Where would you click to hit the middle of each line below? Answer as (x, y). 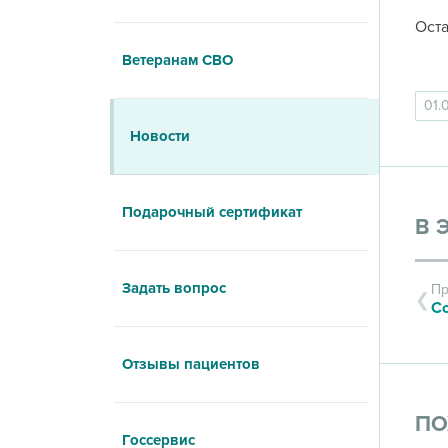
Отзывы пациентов (190, 364)
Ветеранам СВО (177, 60)
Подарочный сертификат (211, 212)
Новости (159, 136)
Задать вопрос (173, 288)
